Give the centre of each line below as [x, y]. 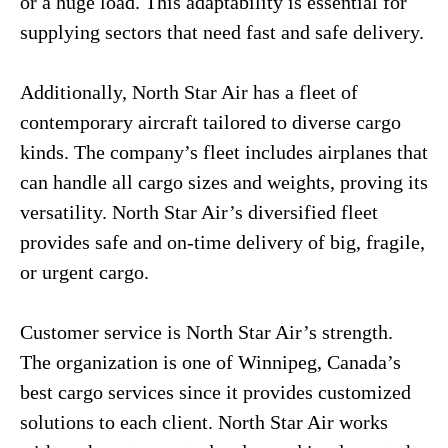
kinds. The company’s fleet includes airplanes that [224, 152]
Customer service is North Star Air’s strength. [206, 332]
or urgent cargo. [84, 272]
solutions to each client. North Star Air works [204, 422]
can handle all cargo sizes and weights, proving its [224, 182]
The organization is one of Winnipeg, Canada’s [210, 362]
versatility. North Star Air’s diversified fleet [199, 212]
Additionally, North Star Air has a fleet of [189, 92]
